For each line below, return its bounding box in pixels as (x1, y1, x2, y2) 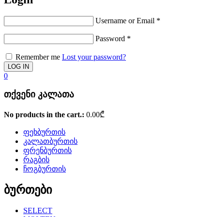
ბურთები (4, 184, 52, 197)
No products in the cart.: (4, 110, 84, 119)
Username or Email (95, 16, 156, 25)
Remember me (14, 52, 62, 61)
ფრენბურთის (23, 146, 72, 155)
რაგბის (23, 155, 49, 164)
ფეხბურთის (23, 128, 65, 137)
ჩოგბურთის (23, 165, 66, 173)
